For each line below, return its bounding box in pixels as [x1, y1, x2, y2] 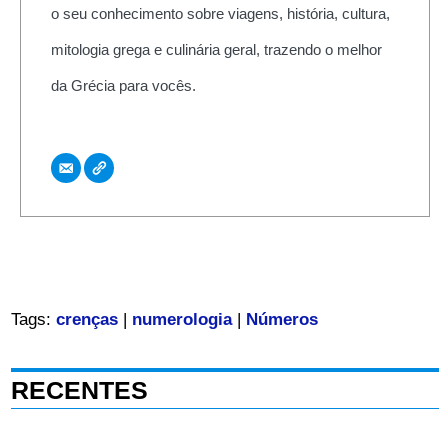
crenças [55, 310, 118, 330]
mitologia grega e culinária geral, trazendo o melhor [50, 40, 382, 58]
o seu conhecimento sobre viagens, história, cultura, [50, 4, 390, 22]
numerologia [131, 310, 232, 330]
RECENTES [10, 376, 148, 405]
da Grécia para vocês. [50, 76, 196, 94]
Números [245, 310, 318, 330]
